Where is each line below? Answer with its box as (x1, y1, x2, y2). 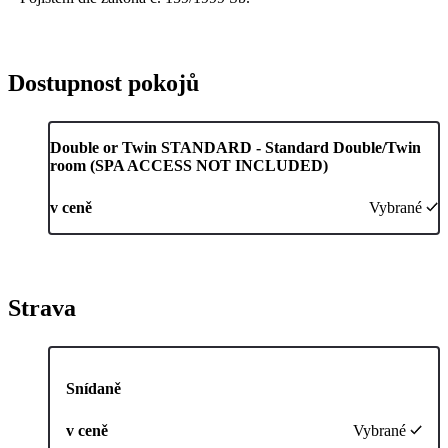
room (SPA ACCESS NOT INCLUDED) (50, 157, 328, 175)
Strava (8, 295, 76, 322)
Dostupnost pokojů (8, 70, 199, 97)
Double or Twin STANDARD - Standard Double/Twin (50, 139, 421, 157)
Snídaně (66, 380, 121, 398)
